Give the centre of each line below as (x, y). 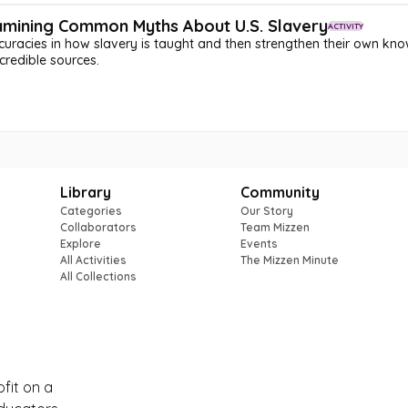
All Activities (93, 260)
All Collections (98, 276)
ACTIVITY (346, 26)
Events (259, 244)
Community (280, 192)
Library (85, 192)
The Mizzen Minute (289, 260)
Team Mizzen (275, 227)
